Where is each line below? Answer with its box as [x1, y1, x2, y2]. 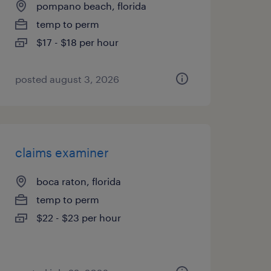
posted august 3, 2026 [15, 73, 119, 85]
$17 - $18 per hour [36, 36, 119, 48]
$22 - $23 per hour [36, 212, 121, 223]
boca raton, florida [36, 175, 121, 187]
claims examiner [15, 145, 109, 160]
